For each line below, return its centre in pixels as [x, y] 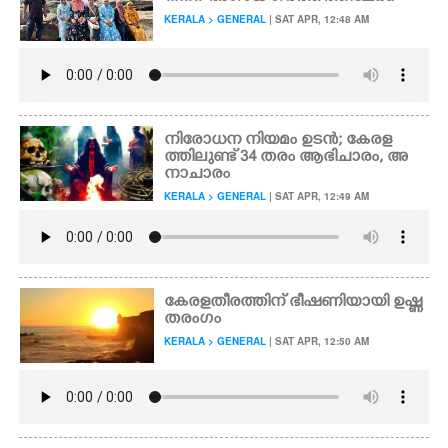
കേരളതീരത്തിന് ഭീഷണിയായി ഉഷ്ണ [293, 303]
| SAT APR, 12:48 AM [318, 19]
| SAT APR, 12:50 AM [318, 341]
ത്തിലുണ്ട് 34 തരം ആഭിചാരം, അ [286, 158]
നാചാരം [197, 175]
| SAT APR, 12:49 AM [318, 196]
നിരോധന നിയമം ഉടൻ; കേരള [278, 141]
